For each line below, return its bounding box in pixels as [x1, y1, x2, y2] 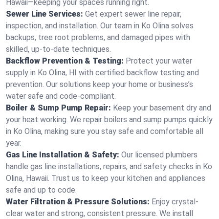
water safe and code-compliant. [6, 91, 116, 101]
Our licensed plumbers [121, 150, 197, 159]
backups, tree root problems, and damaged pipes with [6, 33, 190, 42]
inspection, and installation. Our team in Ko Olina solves [6, 21, 194, 30]
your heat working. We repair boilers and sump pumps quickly [6, 115, 213, 124]
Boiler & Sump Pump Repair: [6, 103, 111, 112]
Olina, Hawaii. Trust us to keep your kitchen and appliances [6, 174, 205, 183]
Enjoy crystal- [152, 197, 198, 206]
